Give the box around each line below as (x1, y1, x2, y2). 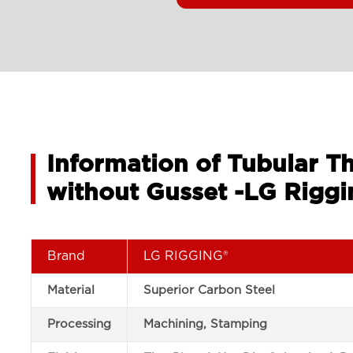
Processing (47, 318, 112, 330)
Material (47, 284, 95, 296)
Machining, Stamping (143, 318, 268, 330)
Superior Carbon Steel (143, 284, 276, 296)
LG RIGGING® (143, 250, 229, 262)
